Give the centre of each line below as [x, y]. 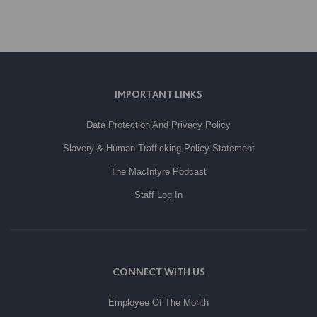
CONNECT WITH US [158, 272]
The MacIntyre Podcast [158, 172]
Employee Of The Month [158, 303]
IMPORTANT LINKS [158, 94]
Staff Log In [158, 195]
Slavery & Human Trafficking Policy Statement [158, 149]
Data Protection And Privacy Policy [158, 125]
